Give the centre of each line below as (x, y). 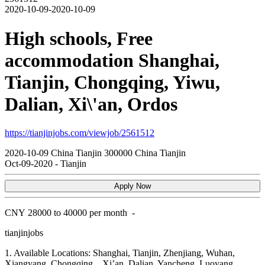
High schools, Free (79, 38)
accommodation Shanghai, (112, 60)
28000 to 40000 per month (77, 213)
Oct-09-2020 (30, 164)
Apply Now (132, 186)
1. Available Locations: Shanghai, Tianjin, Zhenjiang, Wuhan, (120, 253)
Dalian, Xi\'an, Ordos (91, 104)
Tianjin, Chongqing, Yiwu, (112, 82)
